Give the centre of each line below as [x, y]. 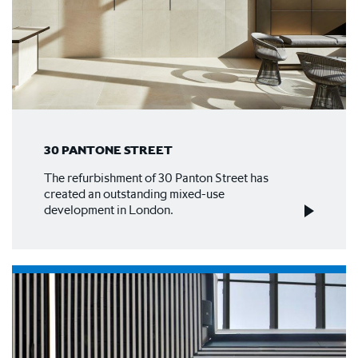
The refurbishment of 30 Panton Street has [156, 177]
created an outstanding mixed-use [134, 193]
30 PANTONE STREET [108, 149]
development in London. [109, 209]
